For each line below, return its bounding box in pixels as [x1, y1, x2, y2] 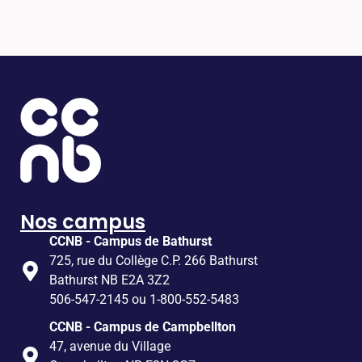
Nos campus [20, 208, 145, 236]
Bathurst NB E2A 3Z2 [49, 272, 170, 288]
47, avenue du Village [49, 339, 171, 355]
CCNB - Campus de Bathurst [49, 234, 213, 250]
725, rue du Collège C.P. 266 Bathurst [49, 253, 259, 269]
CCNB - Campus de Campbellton [49, 319, 237, 335]
